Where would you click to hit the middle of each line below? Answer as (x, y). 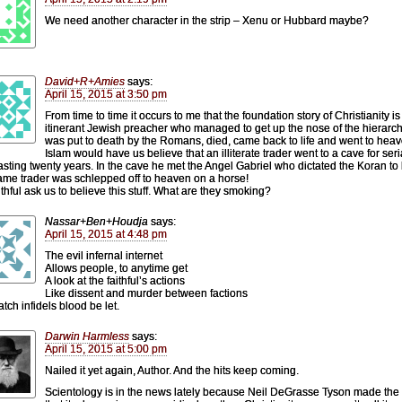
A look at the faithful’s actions (115, 280)
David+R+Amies (85, 81)
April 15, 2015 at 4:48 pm (106, 234)
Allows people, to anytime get (116, 268)
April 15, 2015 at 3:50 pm (106, 94)
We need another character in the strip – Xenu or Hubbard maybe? (207, 20)
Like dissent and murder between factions (146, 293)
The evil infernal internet (104, 255)
